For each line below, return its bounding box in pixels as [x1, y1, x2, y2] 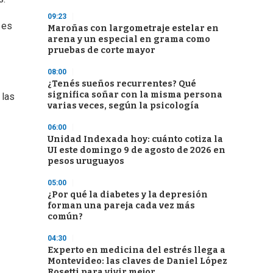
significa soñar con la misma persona [48, 90, 222, 100]
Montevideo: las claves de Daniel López [48, 256, 227, 266]
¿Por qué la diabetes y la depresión [48, 190, 208, 200]
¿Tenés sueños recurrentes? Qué [48, 79, 196, 89]
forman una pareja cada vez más [48, 200, 195, 211]
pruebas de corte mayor [48, 45, 155, 55]
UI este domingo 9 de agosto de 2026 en [48, 145, 225, 155]
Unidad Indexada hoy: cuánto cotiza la [48, 134, 223, 144]
